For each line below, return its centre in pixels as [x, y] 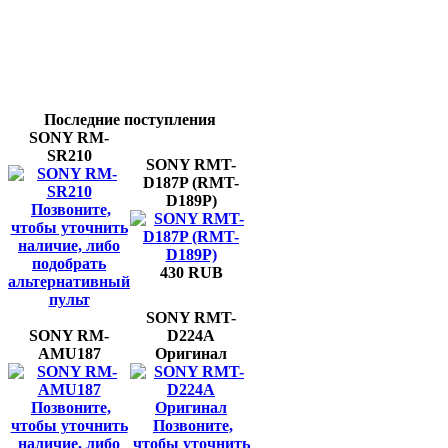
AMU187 [69, 353]
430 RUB [191, 272]
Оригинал [191, 353]
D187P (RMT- [191, 182]
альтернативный [69, 281]
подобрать [69, 263]
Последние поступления [130, 119]
